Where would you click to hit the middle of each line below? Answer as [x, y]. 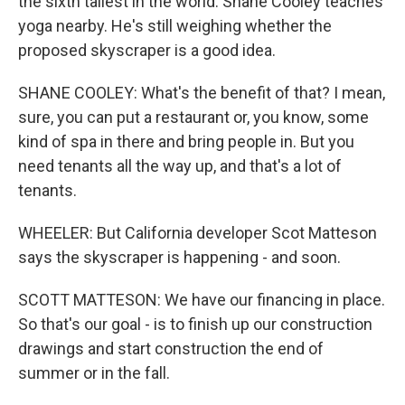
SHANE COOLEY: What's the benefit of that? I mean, [202, 93]
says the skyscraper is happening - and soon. [179, 257]
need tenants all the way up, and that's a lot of [180, 166]
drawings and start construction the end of [171, 348]
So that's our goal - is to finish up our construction [195, 324]
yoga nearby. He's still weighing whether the [175, 26]
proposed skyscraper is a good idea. [147, 50]
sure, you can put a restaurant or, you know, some [193, 117]
